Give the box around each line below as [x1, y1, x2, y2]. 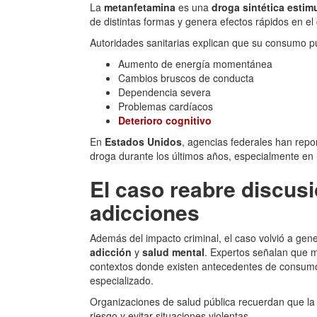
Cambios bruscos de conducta [118, 71, 254, 85]
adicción [90, 245, 132, 259]
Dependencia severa [118, 85, 211, 99]
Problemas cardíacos [118, 99, 213, 113]
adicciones [90, 197, 200, 227]
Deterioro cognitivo [118, 113, 212, 127]
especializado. [90, 273, 154, 287]
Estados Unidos [105, 134, 182, 149]
